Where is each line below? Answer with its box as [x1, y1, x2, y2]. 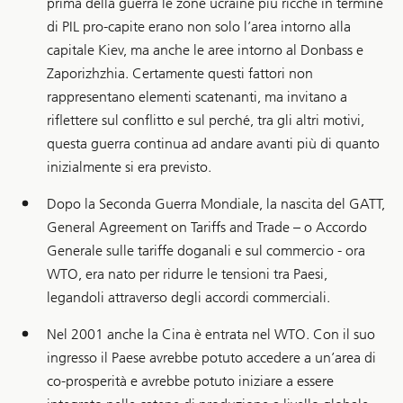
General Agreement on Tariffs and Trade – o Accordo [47, 218, 367, 236]
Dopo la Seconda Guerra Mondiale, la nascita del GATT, [47, 194, 385, 212]
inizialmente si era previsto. [47, 157, 211, 175]
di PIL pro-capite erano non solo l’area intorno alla [47, 17, 351, 35]
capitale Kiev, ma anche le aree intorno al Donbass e [47, 40, 363, 58]
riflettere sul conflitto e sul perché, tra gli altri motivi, [47, 111, 364, 129]
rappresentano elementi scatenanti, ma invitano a [47, 87, 347, 105]
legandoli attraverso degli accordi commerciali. [47, 288, 330, 306]
